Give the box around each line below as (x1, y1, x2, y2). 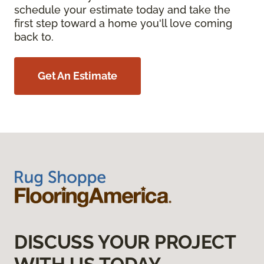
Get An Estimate (38, 70, 118, 82)
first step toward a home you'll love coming (14, 17, 232, 29)
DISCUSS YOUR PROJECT (14, 231, 236, 253)
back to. (14, 31, 54, 43)
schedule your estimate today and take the (14, 4, 230, 16)
